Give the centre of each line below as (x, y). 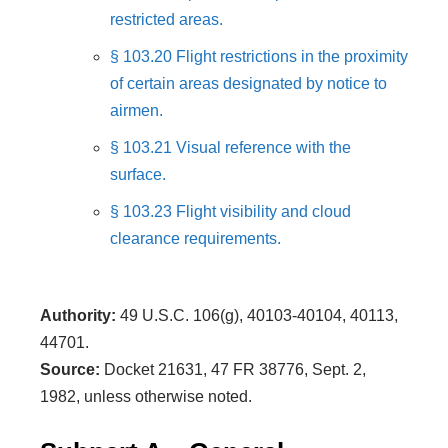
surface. (138, 174)
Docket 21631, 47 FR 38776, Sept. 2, (233, 369)
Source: (70, 369)
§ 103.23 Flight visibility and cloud (230, 211)
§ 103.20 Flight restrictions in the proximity (259, 56)
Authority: (78, 315)
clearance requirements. (195, 238)
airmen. (136, 110)
